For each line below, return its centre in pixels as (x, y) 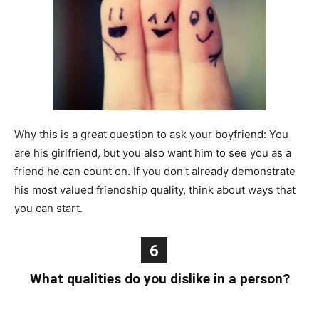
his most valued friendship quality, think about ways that (155, 190)
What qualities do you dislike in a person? (159, 279)
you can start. (48, 209)
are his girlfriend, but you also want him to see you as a (153, 153)
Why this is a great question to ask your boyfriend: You (151, 135)
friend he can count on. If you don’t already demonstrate (155, 172)
